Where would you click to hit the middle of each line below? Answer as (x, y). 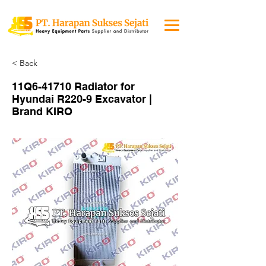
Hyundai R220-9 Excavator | (82, 99)
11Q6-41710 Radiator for (73, 86)
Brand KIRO (42, 111)
